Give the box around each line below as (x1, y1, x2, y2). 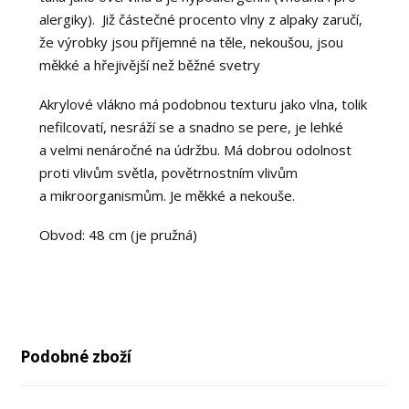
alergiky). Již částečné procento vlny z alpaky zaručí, (38, 9, 362, 28)
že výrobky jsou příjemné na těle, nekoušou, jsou (38, 32, 343, 51)
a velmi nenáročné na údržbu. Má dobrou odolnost (38, 140, 351, 159)
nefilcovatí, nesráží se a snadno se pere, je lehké (38, 117, 343, 136)
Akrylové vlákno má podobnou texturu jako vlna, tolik (38, 94, 367, 113)
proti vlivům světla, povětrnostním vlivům (38, 163, 298, 182)
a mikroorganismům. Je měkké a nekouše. (38, 185, 295, 204)
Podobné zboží (20, 345, 132, 367)
